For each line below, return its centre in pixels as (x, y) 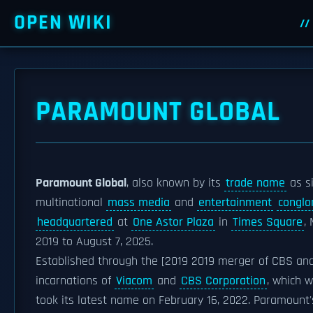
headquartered (75, 222)
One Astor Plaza (173, 222)
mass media (139, 203)
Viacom (134, 281)
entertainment (235, 203)
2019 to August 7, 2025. (94, 242)
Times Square (268, 222)
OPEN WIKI (63, 23)
